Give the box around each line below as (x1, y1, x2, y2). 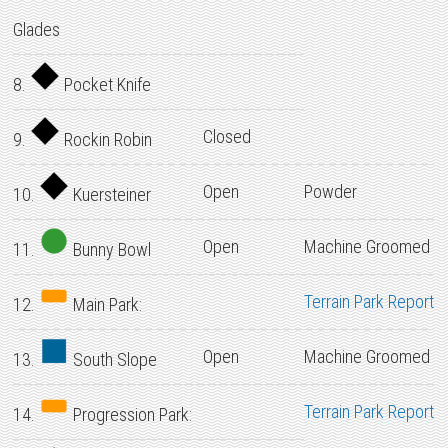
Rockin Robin (60, 129, 153, 150)
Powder (304, 181, 358, 202)
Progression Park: (69, 404, 193, 425)
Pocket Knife (60, 74, 152, 95)
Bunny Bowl (69, 239, 152, 260)
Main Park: (69, 294, 143, 315)
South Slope (69, 349, 158, 370)
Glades (13, 19, 61, 40)
